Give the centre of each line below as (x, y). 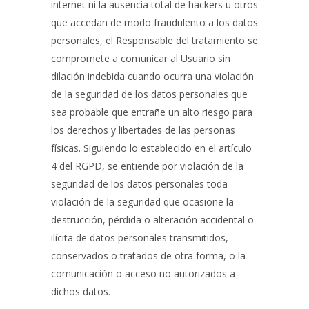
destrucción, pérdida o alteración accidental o (152, 220)
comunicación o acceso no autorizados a (143, 273)
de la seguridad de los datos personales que (149, 94)
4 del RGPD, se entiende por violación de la (147, 166)
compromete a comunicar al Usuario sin (141, 58)
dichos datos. (81, 291)
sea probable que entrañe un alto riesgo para (152, 112)
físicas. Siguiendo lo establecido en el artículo (151, 148)
